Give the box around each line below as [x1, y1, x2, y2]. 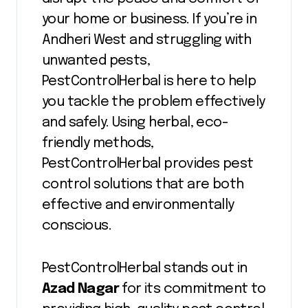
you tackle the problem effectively [42, 95, 265, 110]
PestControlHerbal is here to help [42, 74, 256, 89]
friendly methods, [42, 136, 154, 151]
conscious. [42, 219, 112, 234]
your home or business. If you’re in [42, 12, 256, 27]
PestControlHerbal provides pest [42, 157, 254, 172]
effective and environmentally [42, 198, 234, 213]
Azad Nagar [42, 282, 119, 297]
